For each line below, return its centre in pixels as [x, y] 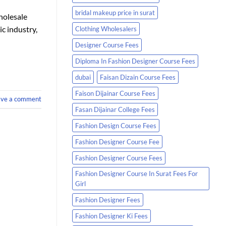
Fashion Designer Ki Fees [111, 216]
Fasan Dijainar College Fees [115, 109]
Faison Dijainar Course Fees [115, 93]
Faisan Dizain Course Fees [138, 77]
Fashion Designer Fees [108, 200]
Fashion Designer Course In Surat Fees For [136, 173]
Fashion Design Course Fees [116, 125]
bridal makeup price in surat [115, 12]
